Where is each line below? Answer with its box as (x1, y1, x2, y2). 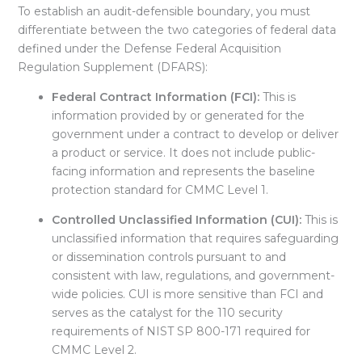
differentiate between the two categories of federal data (17, 22, 336, 37)
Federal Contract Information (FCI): (51, 89, 259, 104)
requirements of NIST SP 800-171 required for (51, 323, 310, 339)
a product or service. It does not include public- (51, 145, 315, 160)
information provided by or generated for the (51, 107, 305, 123)
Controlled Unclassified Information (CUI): (51, 212, 301, 227)
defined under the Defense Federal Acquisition (17, 40, 281, 56)
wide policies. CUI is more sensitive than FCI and (51, 286, 323, 301)
